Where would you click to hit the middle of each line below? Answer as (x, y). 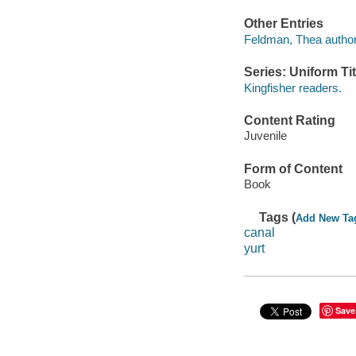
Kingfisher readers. (292, 87)
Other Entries (283, 24)
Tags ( (278, 217)
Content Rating (289, 120)
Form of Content (293, 168)
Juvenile (265, 136)
